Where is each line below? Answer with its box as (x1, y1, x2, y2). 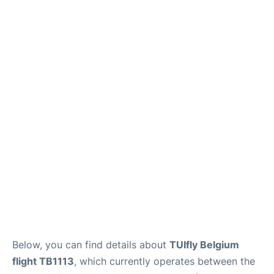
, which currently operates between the (74, 254, 255, 267)
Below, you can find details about (12, 238, 169, 251)
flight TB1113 (12, 254, 74, 267)
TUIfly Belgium (169, 238, 239, 251)
